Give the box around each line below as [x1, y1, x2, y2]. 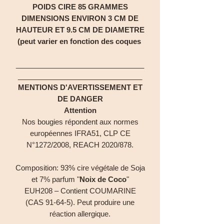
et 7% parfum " [31, 174, 79, 183]
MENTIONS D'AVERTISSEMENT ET [17, 82, 142, 91]
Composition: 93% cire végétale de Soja [15, 163, 145, 172]
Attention [63, 105, 96, 114]
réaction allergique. [49, 209, 110, 218]
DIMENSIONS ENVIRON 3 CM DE [21, 13, 138, 22]
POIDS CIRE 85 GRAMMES [32, 2, 128, 11]
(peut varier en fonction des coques [17, 36, 143, 45]
